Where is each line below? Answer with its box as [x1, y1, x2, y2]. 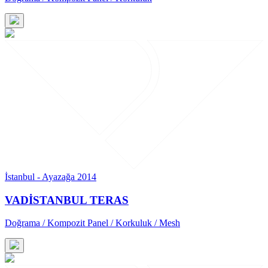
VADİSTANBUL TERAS [5, 193, 129, 206]
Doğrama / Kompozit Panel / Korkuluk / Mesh [5, 218, 180, 229]
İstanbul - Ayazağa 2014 [5, 171, 96, 182]
